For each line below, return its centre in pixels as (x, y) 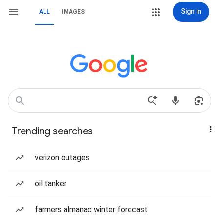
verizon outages (62, 158)
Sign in (191, 11)
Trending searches (52, 131)
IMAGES (73, 12)
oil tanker (51, 184)
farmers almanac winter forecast (91, 209)
